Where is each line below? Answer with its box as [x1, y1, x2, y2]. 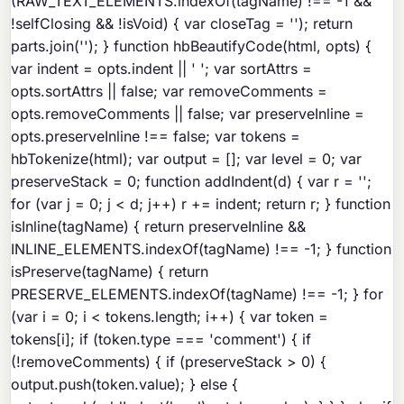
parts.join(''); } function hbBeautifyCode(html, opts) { [11, 37, 372, 56]
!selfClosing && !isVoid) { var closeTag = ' [11, 14, 295, 33]
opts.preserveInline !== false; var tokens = [11, 127, 301, 146]
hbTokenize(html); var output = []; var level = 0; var [11, 150, 363, 169]
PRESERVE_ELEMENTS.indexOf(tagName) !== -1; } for [11, 285, 384, 304]
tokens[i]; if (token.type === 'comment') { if [11, 330, 312, 349]
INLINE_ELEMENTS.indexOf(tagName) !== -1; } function [11, 240, 392, 259]
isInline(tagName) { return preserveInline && [11, 217, 307, 236]
